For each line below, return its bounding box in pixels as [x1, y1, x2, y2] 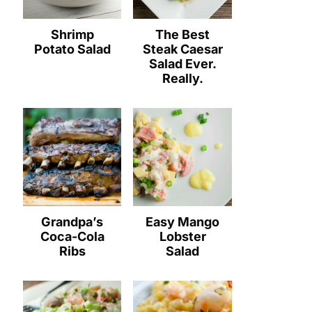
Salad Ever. [148, 56, 217, 71]
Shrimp [50, 26, 94, 42]
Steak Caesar [142, 41, 223, 56]
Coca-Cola [40, 229, 104, 244]
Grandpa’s [41, 214, 104, 230]
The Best [155, 26, 210, 42]
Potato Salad [33, 41, 111, 56]
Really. [162, 70, 203, 86]
